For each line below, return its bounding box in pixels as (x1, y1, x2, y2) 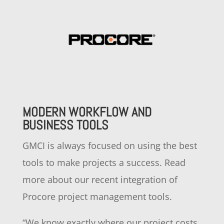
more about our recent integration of (22, 173, 177, 185)
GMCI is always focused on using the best (22, 139, 197, 151)
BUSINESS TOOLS (22, 116, 108, 133)
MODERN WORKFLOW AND (22, 103, 151, 120)
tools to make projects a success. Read (22, 156, 185, 168)
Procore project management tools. (22, 190, 172, 202)
